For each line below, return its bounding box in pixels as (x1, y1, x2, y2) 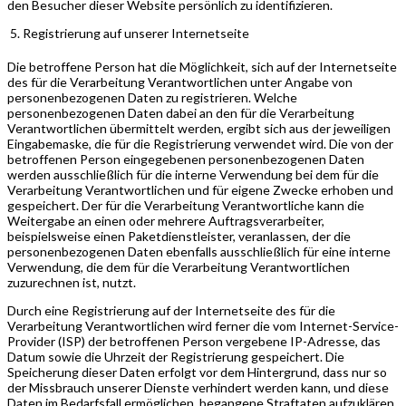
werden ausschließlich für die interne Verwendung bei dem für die (7, 166, 379, 182)
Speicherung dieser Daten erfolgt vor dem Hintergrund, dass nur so (7, 363, 387, 380)
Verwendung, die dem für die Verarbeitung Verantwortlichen (7, 258, 350, 275)
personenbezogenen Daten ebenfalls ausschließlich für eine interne (7, 243, 391, 259)
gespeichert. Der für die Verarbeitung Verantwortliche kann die (7, 197, 364, 213)
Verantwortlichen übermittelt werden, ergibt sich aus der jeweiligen (7, 120, 391, 136)
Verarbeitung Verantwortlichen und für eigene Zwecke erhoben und (7, 181, 393, 198)
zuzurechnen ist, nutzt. (7, 274, 136, 290)
